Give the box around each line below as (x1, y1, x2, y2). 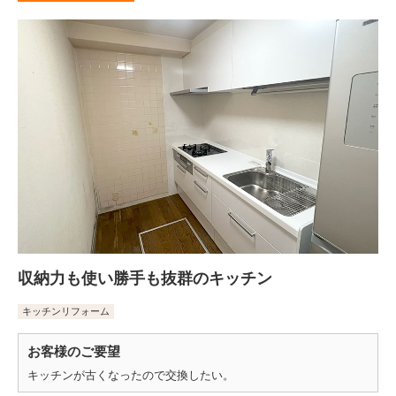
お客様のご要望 (27, 344, 120, 360)
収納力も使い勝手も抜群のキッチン (18, 270, 272, 288)
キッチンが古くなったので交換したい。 (27, 369, 234, 383)
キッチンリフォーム (22, 306, 110, 317)
